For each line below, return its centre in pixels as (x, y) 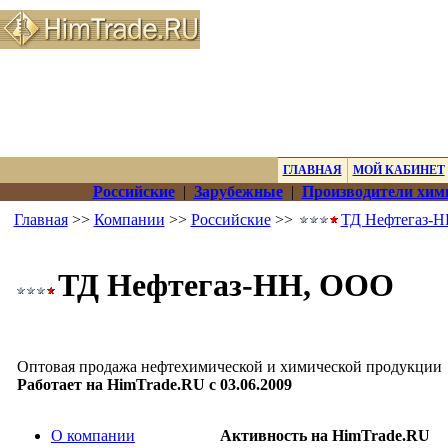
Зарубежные (238, 191)
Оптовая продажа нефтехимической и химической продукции (229, 366)
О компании (93, 435)
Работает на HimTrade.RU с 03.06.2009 (154, 384)
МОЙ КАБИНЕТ (398, 170)
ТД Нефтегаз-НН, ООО (225, 285)
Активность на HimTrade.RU (325, 435)
